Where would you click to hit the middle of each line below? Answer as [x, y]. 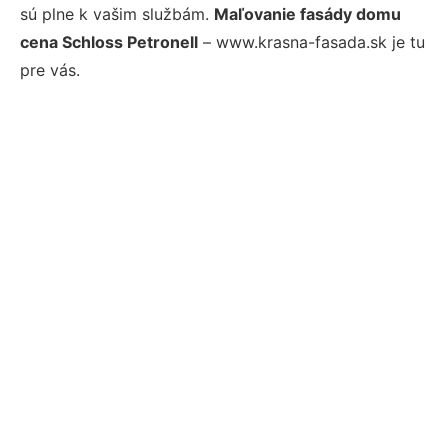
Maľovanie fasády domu [307, 14]
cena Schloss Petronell [109, 42]
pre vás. [50, 70]
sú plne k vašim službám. [117, 14]
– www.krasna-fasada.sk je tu [311, 42]
